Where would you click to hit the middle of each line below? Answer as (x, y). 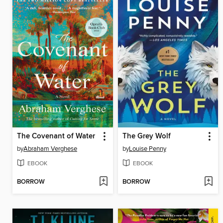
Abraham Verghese (50, 149)
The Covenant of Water (56, 136)
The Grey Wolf (146, 136)
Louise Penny (147, 149)
